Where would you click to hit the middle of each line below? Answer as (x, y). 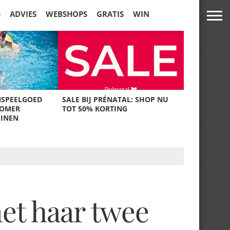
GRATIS (110, 14)
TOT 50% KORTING (95, 109)
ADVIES (23, 14)
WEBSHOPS (66, 14)
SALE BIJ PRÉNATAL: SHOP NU (116, 99)
